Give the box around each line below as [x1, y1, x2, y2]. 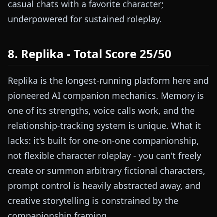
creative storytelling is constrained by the [8, 195, 178, 207]
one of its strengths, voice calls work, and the [8, 105, 195, 117]
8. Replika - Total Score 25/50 [8, 46, 171, 62]
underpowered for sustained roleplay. [8, 13, 162, 25]
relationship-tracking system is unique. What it [8, 120, 201, 132]
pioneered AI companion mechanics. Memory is [8, 90, 204, 102]
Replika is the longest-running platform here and [8, 75, 209, 87]
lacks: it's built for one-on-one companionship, [8, 135, 199, 147]
